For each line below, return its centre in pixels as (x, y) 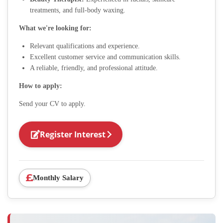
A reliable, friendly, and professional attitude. (94, 68)
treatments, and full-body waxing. (78, 10)
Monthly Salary (58, 177)
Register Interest (73, 134)
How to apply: (41, 86)
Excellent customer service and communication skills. (105, 57)
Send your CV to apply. (52, 104)
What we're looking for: (55, 28)
